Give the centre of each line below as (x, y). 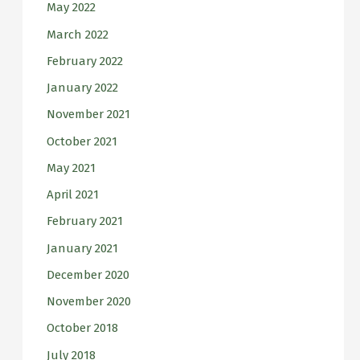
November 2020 (88, 302)
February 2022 (84, 61)
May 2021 (71, 168)
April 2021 (72, 195)
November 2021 (88, 115)
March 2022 (77, 34)
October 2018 (82, 328)
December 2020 (88, 274)
